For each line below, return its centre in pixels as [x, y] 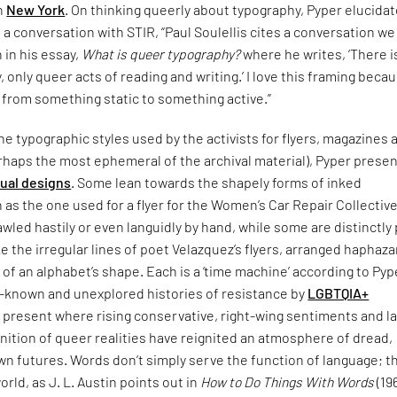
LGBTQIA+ [339, 292]
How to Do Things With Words [289, 381]
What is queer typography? [161, 54]
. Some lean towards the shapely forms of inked [217, 182]
